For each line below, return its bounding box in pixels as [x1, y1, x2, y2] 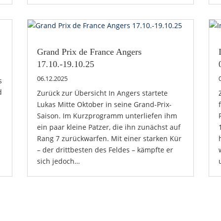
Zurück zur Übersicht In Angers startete [37, 88, 168, 98]
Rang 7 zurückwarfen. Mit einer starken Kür [37, 133, 182, 143]
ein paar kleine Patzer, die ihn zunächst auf [37, 122, 181, 132]
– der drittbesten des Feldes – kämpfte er [37, 145, 173, 154]
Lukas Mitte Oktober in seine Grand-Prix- [37, 99, 172, 109]
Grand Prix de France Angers [37, 46, 142, 57]
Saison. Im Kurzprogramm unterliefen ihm [37, 110, 177, 120]
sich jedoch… [37, 156, 80, 166]
